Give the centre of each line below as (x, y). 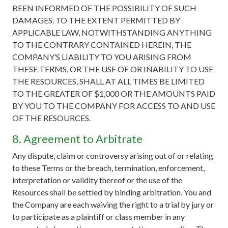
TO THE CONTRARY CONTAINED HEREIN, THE (102, 44)
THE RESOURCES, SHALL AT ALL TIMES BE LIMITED (108, 81)
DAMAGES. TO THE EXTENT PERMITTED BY (96, 20)
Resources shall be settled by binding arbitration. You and (112, 192)
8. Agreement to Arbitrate (77, 138)
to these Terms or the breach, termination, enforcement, (108, 167)
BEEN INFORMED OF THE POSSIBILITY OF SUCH (104, 8)
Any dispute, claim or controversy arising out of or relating (113, 155)
